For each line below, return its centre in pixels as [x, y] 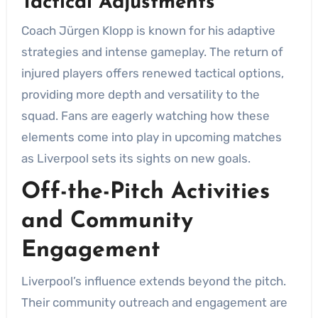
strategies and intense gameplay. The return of [152, 52]
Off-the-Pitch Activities [145, 192]
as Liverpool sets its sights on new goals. [136, 158]
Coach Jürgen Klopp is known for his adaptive [148, 31]
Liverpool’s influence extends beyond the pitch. [153, 281]
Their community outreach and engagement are [154, 302]
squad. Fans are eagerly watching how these [145, 116]
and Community [107, 221]
